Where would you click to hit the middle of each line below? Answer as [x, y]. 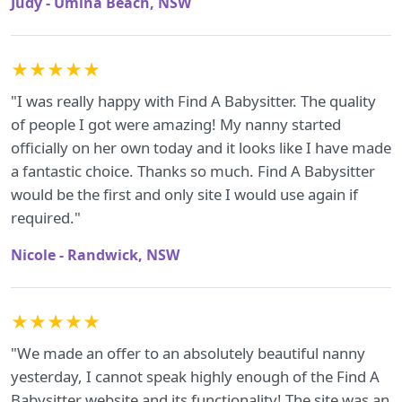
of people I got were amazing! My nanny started [176, 124]
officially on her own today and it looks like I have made [201, 148]
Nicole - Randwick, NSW [95, 255]
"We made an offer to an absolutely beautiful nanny [188, 353]
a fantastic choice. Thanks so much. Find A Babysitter [193, 171]
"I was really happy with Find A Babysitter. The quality [193, 101]
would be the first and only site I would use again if [184, 194]
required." [46, 218]
